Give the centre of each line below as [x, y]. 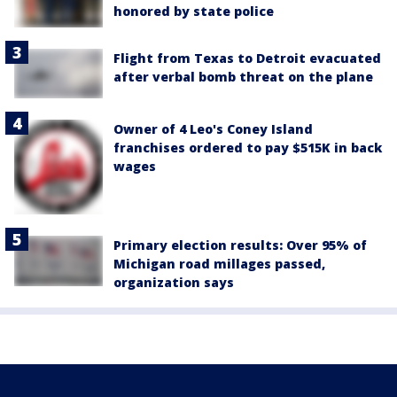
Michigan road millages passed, [219, 264]
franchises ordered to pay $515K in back [248, 148]
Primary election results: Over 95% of [240, 245]
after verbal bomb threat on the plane [243, 77]
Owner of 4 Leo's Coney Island [213, 129]
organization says [174, 283]
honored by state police [194, 12]
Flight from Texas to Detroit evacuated [247, 58]
